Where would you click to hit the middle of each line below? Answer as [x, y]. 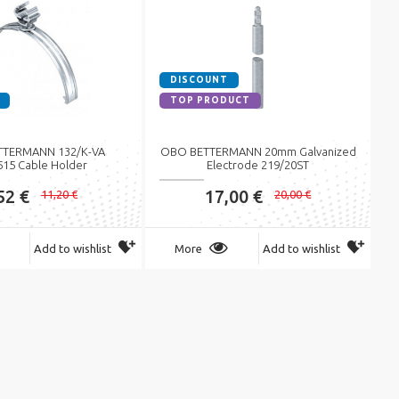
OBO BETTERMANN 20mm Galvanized [258, 151]
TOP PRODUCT [211, 100]
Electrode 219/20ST [258, 165]
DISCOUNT [199, 80]
